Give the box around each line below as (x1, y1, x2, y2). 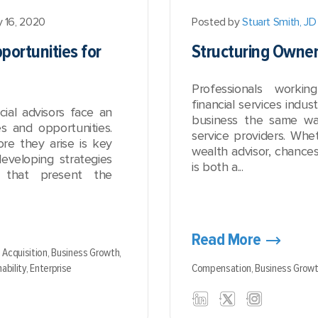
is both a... (192, 159, 243, 175)
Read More (192, 229, 261, 250)
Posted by (192, 15, 243, 29)
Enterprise (30, 261, 72, 275)
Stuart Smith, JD (242, 15, 317, 29)
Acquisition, (2, 246, 52, 260)
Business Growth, (51, 246, 121, 260)
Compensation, (192, 261, 256, 275)
